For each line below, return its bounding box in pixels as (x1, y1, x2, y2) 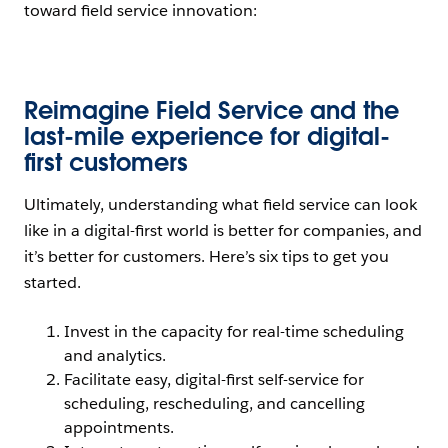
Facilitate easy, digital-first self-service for (64, 369, 364, 390)
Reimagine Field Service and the (24, 95, 399, 126)
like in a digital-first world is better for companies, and (24, 220, 422, 241)
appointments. (64, 417, 178, 438)
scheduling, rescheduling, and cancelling (64, 393, 365, 414)
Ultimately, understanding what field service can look (24, 194, 417, 215)
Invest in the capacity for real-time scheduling (64, 321, 404, 342)
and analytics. (64, 345, 170, 366)
